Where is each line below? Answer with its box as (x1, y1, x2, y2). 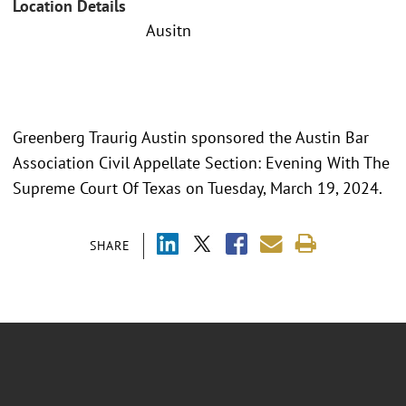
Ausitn (146, 20, 191, 42)
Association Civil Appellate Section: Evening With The (13, 151, 390, 173)
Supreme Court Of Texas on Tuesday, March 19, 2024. (13, 177, 382, 198)
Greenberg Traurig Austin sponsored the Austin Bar (13, 126, 369, 148)
